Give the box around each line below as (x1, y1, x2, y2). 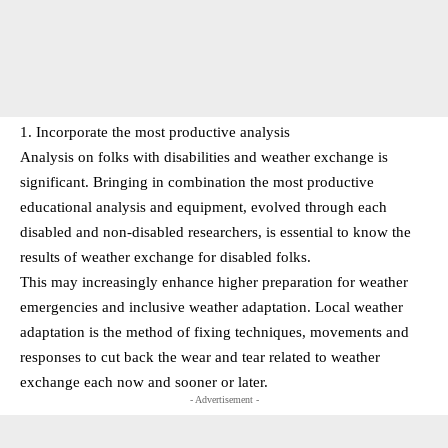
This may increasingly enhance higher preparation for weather (20, 273, 408, 290)
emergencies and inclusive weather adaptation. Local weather (20, 298, 403, 315)
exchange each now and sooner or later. (20, 373, 268, 390)
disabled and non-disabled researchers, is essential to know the (20, 223, 411, 240)
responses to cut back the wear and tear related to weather (20, 348, 380, 365)
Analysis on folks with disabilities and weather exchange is (20, 148, 388, 165)
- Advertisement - (189, 393, 259, 405)
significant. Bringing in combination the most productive (20, 173, 374, 190)
